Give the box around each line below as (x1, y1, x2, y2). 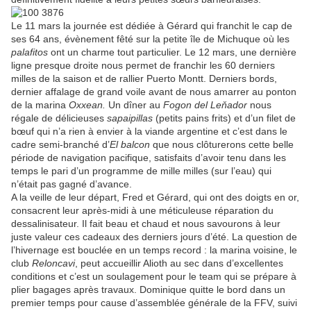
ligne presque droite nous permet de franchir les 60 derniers (11, 59, 275, 71)
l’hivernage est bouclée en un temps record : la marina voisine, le (11, 244, 297, 255)
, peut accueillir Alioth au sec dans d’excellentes (75, 257, 283, 269)
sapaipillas (107, 112, 153, 124)
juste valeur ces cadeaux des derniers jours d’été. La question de (11, 230, 297, 242)
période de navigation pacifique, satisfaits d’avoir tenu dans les (11, 151, 286, 163)
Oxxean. (69, 99, 106, 110)
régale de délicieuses (11, 112, 107, 124)
